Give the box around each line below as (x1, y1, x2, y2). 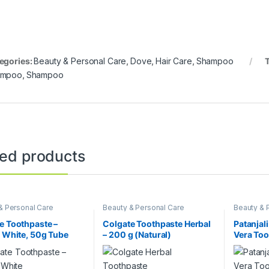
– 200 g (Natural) (103, 229, 172, 240)
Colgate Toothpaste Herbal (103, 219, 211, 229)
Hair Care (156, 55, 192, 66)
